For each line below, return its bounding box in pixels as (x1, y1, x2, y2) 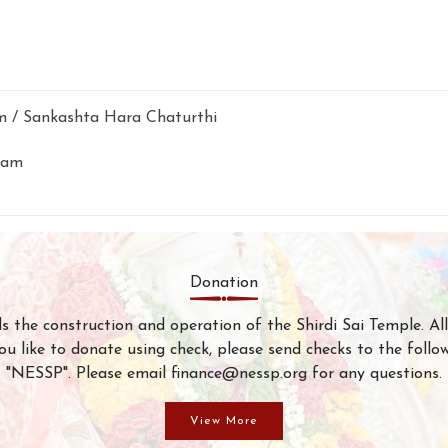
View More (190, 414, 258, 427)
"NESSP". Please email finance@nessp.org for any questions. (6, 365, 442, 382)
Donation (190, 274, 258, 291)
